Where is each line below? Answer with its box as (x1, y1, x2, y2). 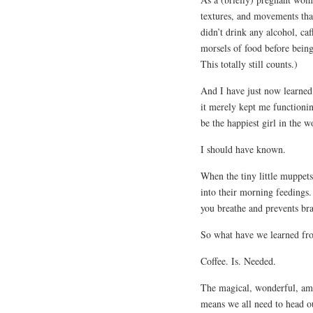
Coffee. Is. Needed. (201, 254, 276, 268)
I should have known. (201, 142, 286, 156)
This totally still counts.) (201, 57, 298, 71)
